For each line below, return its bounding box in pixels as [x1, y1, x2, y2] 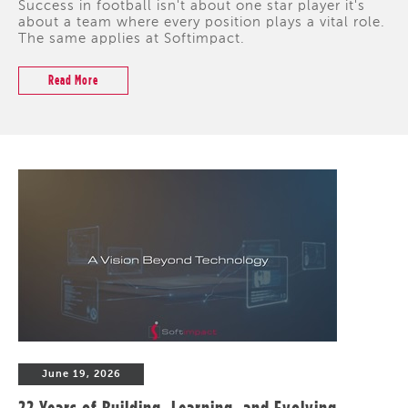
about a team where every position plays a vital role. [18, 15, 385, 32]
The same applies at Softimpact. [18, 31, 245, 48]
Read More [48, 72, 98, 87]
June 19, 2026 [41, 368, 121, 380]
